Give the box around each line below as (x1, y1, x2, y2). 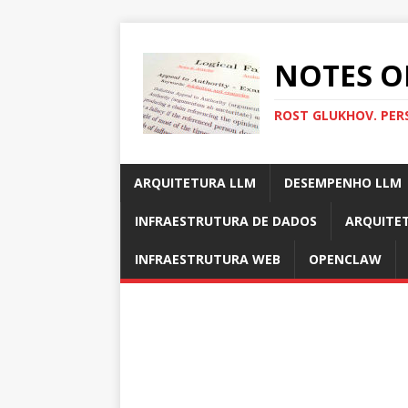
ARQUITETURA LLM (134, 174, 256, 191)
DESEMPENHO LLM (284, 174, 402, 191)
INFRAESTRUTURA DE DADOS (135, 212, 317, 229)
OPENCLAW (309, 250, 382, 268)
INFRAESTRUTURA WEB (135, 250, 280, 268)
